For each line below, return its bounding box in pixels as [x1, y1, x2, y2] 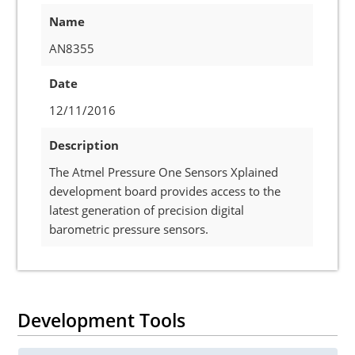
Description [49, 137, 120, 153]
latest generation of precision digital [49, 202, 245, 218]
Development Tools [17, 307, 186, 333]
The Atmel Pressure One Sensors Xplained [49, 164, 279, 180]
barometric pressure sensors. [49, 221, 209, 237]
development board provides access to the [49, 183, 281, 199]
